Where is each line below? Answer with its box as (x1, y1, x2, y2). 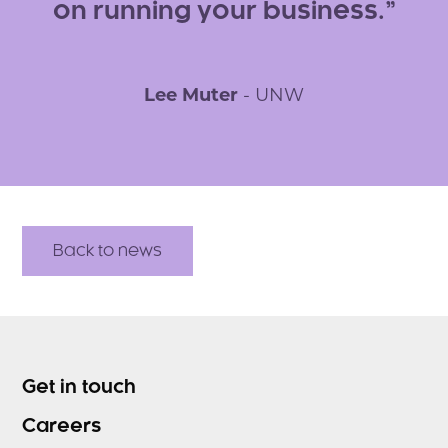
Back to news (53, 243, 163, 260)
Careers (22, 418, 102, 437)
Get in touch (22, 379, 137, 398)
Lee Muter (144, 87, 243, 107)
